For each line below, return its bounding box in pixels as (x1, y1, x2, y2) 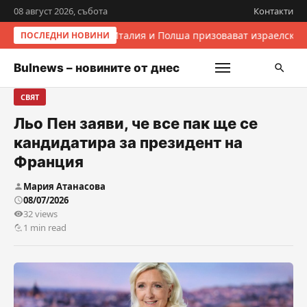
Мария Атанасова (23, 180, 106, 193)
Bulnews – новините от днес (14, 61, 180, 75)
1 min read (23, 221, 66, 234)
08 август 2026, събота (14, 5, 108, 17)
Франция (14, 153, 84, 171)
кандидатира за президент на (14, 134, 243, 151)
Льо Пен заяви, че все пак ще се (14, 114, 258, 132)
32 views (23, 208, 58, 220)
